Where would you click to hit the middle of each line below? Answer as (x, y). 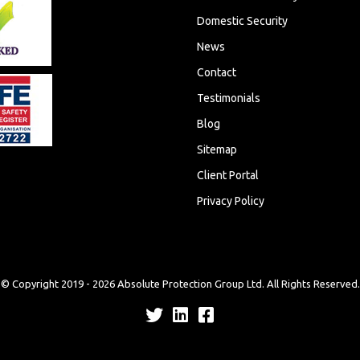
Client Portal (228, 175)
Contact (217, 72)
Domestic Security (243, 21)
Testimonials (229, 98)
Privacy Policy (231, 201)
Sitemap (217, 149)
